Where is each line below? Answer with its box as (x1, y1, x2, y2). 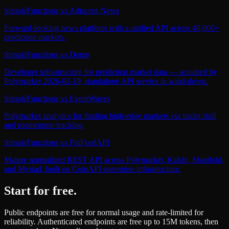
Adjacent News (69, 6, 119, 15)
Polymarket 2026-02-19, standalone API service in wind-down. (4, 76, 208, 85)
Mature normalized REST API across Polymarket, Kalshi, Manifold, (4, 155, 224, 164)
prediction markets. (4, 32, 65, 41)
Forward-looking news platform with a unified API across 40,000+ (4, 23, 219, 32)
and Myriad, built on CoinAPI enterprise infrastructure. (4, 164, 181, 173)
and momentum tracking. (4, 120, 84, 129)
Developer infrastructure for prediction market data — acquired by (4, 67, 217, 76)
